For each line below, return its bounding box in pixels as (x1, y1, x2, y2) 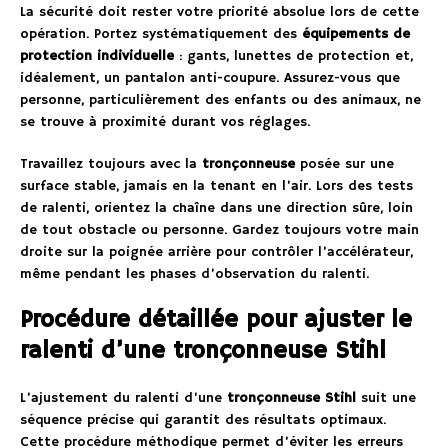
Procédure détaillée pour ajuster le (20, 304, 412, 335)
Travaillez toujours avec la (20, 154, 202, 173)
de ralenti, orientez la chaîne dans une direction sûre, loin (20, 198, 413, 217)
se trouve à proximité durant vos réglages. (20, 112, 310, 131)
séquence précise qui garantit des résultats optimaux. (20, 410, 386, 429)
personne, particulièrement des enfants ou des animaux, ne (20, 90, 421, 109)
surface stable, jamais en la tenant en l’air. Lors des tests (20, 176, 413, 195)
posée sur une (295, 154, 394, 173)
